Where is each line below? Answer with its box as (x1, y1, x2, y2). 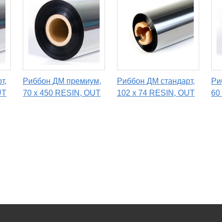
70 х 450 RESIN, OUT (23, 89, 101, 98)
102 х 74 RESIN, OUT (117, 89, 195, 98)
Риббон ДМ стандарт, (117, 77, 195, 86)
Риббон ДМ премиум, (23, 77, 101, 86)
